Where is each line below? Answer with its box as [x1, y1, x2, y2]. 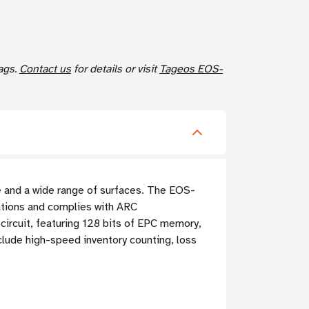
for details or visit [71, 62, 159, 77]
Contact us [19, 62, 71, 77]
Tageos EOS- [159, 62, 223, 77]
